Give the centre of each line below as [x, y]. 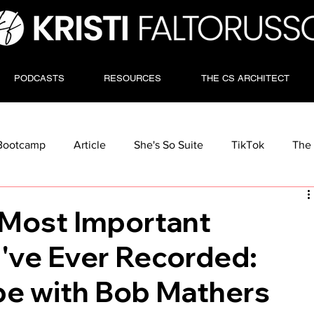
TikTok [248, 144]
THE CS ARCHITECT [245, 78]
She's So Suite [169, 144]
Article [90, 144]
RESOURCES [133, 78]
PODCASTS [39, 78]
